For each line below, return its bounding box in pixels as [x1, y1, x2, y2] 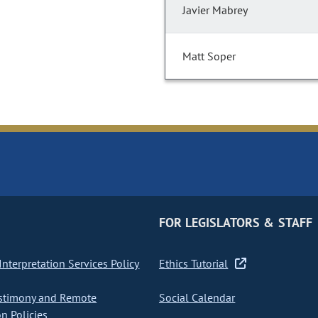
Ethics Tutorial [158, 256, 229, 271]
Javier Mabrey [182, 3, 248, 18]
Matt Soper [182, 49, 236, 64]
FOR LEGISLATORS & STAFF [158, 214, 312, 231]
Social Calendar [158, 290, 236, 305]
